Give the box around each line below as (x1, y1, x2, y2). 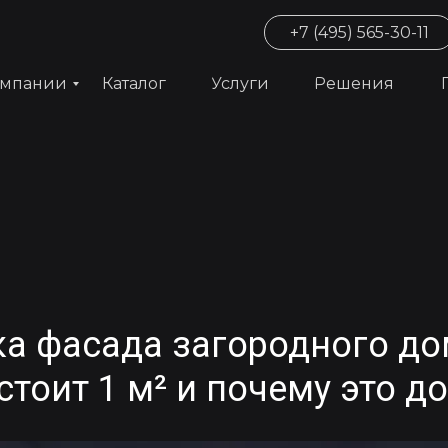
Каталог (102, 74, 166, 93)
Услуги (211, 74, 269, 93)
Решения (314, 74, 394, 93)
